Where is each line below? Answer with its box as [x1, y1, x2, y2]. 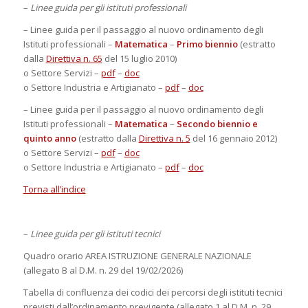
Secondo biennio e [176, 118, 258, 131]
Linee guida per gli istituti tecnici [30, 227, 160, 240]
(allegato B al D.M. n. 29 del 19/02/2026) [23, 263, 183, 276]
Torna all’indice [23, 183, 86, 196]
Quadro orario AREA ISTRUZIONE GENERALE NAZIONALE [23, 249, 252, 262]
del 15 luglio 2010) [102, 52, 177, 65]
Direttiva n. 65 [45, 52, 102, 65]
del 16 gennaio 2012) [190, 132, 277, 145]
